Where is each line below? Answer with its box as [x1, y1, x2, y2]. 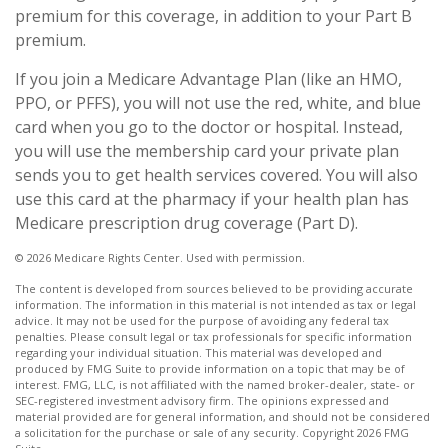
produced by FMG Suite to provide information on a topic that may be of [15, 361, 405, 376]
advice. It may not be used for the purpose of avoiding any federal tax [15, 313, 389, 328]
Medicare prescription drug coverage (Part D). [15, 212, 358, 234]
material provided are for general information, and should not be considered [15, 409, 430, 424]
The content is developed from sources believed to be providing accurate [15, 281, 413, 296]
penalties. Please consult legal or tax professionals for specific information [15, 329, 412, 344]
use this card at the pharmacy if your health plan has [15, 188, 409, 210]
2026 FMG [357, 425, 409, 440]
